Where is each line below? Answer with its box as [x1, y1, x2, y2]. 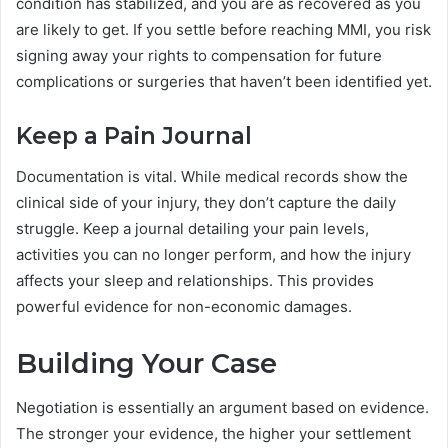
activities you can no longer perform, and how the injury [16, 244, 411, 264]
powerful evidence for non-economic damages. [16, 296, 352, 316]
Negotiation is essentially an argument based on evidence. [16, 398, 429, 418]
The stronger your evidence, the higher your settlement [16, 424, 411, 444]
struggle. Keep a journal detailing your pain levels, [16, 218, 369, 238]
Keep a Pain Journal [16, 122, 252, 151]
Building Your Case [16, 346, 277, 380]
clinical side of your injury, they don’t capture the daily [16, 192, 396, 212]
